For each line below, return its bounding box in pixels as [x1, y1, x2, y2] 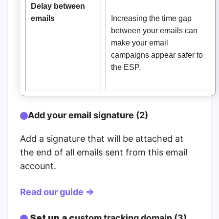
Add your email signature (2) [28, 110, 148, 121]
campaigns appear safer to [111, 50, 203, 60]
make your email [111, 38, 168, 47]
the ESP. [111, 63, 141, 72]
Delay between [31, 1, 85, 11]
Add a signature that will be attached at [20, 133, 183, 144]
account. [20, 161, 56, 172]
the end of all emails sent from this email [20, 147, 187, 158]
